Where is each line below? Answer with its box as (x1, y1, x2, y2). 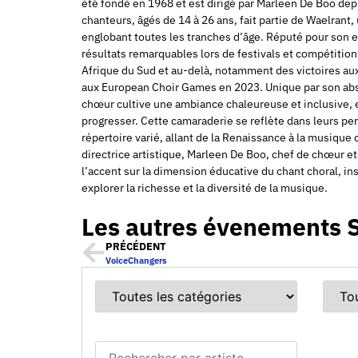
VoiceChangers (105, 254, 167, 266)
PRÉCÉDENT (105, 239, 166, 253)
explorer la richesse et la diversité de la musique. (82, 180, 328, 195)
